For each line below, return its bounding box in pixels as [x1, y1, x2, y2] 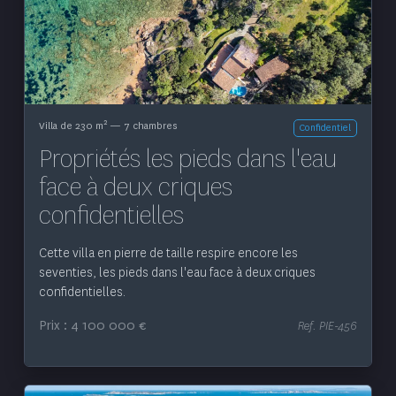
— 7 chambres [106, 118, 177, 133]
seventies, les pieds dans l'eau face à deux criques [38, 264, 316, 282]
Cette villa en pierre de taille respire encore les [38, 245, 298, 263]
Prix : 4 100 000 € [38, 317, 147, 335]
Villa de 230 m [38, 118, 103, 133]
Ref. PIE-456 [298, 318, 358, 334]
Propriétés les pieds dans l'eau [38, 141, 337, 177]
